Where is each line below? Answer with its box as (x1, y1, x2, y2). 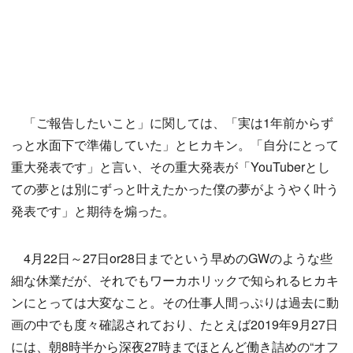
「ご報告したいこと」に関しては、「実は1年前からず (11, 113, 333, 132)
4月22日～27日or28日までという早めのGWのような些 (11, 249, 333, 268)
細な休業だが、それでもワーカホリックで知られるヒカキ (11, 271, 339, 290)
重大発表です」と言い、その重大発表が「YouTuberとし (11, 158, 330, 176)
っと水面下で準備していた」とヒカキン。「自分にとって (11, 136, 339, 154)
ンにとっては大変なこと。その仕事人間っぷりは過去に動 (11, 293, 339, 312)
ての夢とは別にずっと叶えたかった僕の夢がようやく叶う (11, 180, 339, 199)
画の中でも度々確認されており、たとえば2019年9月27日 (11, 315, 338, 334)
